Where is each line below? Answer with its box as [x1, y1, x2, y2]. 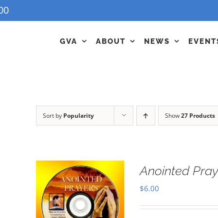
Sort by [42, 111, 63, 120]
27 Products [181, 111, 215, 120]
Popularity [63, 111, 94, 120]
